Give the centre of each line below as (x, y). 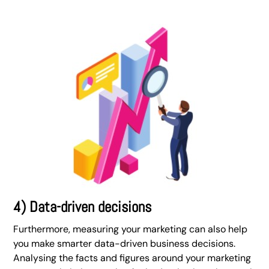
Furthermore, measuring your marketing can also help (131, 229)
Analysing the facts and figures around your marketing (132, 258)
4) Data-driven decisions (83, 207)
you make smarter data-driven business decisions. (125, 243)
